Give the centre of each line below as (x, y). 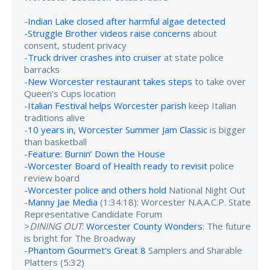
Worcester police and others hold (97, 190)
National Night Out (206, 190)
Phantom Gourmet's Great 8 (87, 250)
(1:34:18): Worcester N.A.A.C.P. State (174, 202)
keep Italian (211, 105)
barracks (42, 69)
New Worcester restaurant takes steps (110, 81)
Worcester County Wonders (144, 226)
